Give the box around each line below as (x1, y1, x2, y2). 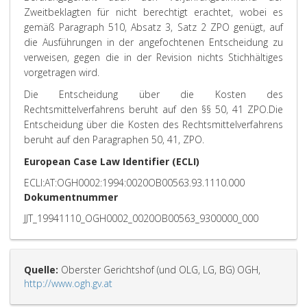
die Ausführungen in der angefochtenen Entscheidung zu (24, 36, 283, 49)
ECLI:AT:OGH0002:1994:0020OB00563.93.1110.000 (24, 176, 245, 189)
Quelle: (24, 263, 58, 276)
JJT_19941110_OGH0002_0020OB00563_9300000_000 (24, 212, 258, 225)
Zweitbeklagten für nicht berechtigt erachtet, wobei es (24, 5, 283, 19)
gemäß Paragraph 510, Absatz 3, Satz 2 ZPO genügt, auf (24, 21, 283, 34)
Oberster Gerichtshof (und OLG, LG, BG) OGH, (58, 263, 260, 276)
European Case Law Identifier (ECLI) (24, 155, 199, 168)
